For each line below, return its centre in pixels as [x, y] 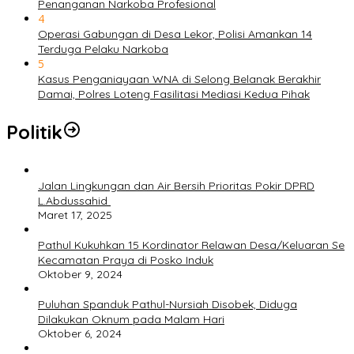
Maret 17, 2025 [75, 215]
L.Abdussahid [74, 200]
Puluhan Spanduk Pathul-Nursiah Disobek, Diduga [168, 304]
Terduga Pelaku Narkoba [103, 49]
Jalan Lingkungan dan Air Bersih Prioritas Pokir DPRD [176, 185]
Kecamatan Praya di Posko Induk [126, 260]
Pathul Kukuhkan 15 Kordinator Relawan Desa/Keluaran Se [191, 245]
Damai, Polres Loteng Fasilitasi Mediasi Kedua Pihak [174, 94]
